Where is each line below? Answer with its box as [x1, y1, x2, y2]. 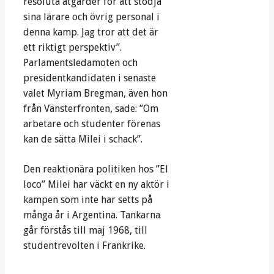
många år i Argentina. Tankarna [23, 209, 160, 221]
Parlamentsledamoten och [23, 57, 138, 69]
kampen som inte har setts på [23, 194, 152, 206]
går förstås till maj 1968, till [23, 224, 147, 237]
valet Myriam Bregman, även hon [23, 87, 168, 100]
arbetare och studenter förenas [23, 118, 160, 130]
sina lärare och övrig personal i [23, 11, 160, 23]
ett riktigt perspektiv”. [23, 42, 122, 54]
